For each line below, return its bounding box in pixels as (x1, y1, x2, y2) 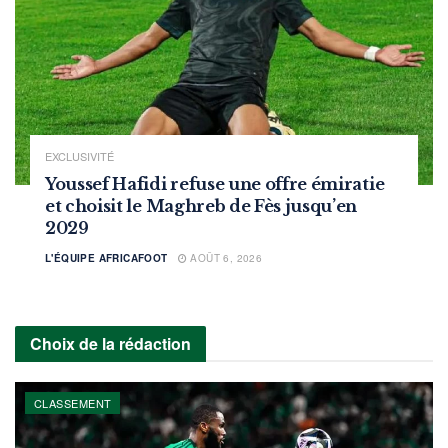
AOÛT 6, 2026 (187, 250, 263, 265)
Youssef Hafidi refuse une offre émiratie (45, 173, 385, 194)
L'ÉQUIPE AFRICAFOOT (45, 250, 168, 265)
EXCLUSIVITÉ (45, 147, 114, 164)
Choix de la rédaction (30, 331, 191, 355)
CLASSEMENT (34, 394, 112, 411)
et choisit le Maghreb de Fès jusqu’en (45, 195, 358, 216)
